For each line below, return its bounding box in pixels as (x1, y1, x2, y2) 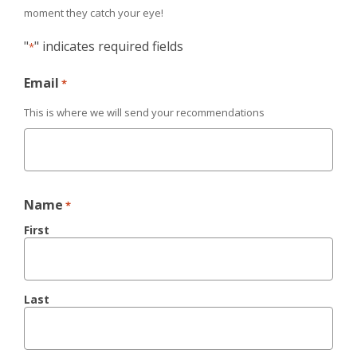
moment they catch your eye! (24, 6, 163, 21)
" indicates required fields (34, 37, 183, 56)
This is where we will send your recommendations (24, 105, 265, 120)
